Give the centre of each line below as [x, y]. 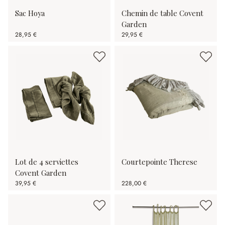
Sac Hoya [30, 13]
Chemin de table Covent [162, 13]
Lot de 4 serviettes [47, 162]
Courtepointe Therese [159, 162]
